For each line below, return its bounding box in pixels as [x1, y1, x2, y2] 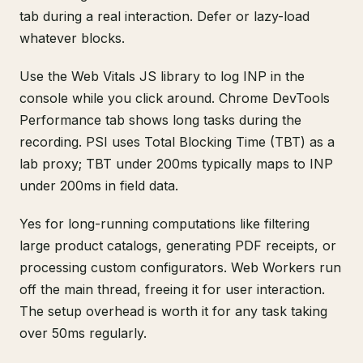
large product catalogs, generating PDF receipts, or [19, 237, 336, 254]
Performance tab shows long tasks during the [19, 112, 301, 128]
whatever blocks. [19, 30, 125, 46]
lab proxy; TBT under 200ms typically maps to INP [19, 156, 333, 172]
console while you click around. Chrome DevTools [19, 90, 330, 106]
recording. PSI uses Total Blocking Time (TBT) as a [19, 134, 335, 150]
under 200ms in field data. [19, 177, 178, 194]
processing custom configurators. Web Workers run [19, 259, 341, 275]
